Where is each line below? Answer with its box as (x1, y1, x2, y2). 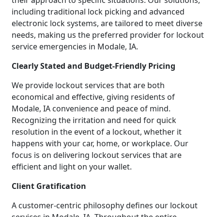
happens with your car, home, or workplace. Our (12, 138, 188, 149)
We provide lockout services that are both (12, 80, 165, 91)
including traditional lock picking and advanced (12, 6, 185, 17)
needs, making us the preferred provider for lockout (12, 30, 204, 41)
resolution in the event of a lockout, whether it (12, 126, 182, 138)
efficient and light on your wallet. (12, 161, 132, 172)
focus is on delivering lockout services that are (12, 150, 182, 161)
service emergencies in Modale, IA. (12, 41, 138, 52)
